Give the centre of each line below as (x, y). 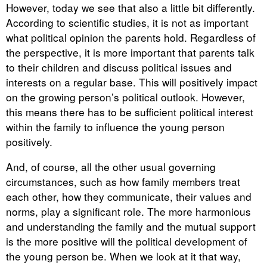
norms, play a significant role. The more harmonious (128, 211)
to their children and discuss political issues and (119, 67)
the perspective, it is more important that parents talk (130, 52)
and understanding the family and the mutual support (131, 226)
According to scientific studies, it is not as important (127, 22)
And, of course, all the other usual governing (111, 166)
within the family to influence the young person (115, 126)
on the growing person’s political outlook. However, (125, 97)
